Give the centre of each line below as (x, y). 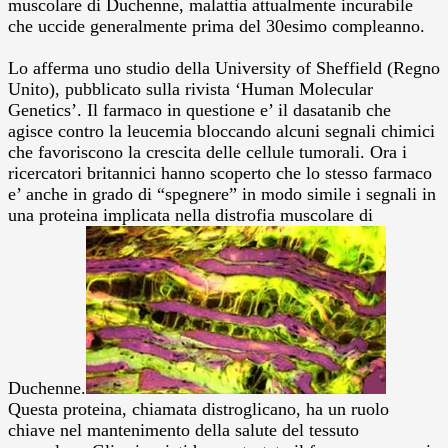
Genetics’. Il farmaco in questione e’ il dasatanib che (199, 109)
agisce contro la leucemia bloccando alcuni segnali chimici (221, 130)
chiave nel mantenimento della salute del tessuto (183, 429)
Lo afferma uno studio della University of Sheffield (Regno (224, 67)
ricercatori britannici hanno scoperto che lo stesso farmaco (220, 172)
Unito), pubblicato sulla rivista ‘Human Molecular (190, 88)
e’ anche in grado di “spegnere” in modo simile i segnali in (222, 193)
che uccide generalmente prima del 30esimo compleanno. (216, 25)
